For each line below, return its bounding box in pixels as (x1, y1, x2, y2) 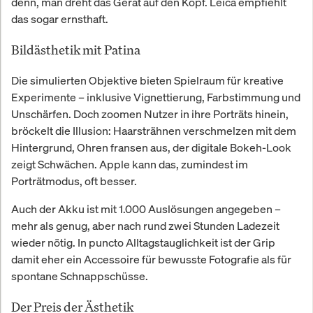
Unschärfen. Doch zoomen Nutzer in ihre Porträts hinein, (11, 105, 289, 122)
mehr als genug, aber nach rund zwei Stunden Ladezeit (11, 217, 279, 233)
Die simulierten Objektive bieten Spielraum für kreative (11, 72, 284, 88)
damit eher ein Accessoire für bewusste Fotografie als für (11, 251, 291, 267)
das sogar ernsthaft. (11, 10, 108, 27)
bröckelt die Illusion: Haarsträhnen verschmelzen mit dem (11, 122, 296, 138)
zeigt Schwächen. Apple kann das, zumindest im (11, 156, 248, 172)
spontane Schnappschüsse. (11, 268, 148, 284)
